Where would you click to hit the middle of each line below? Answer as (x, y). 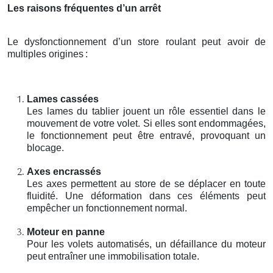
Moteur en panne (66, 232)
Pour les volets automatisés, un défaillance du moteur (146, 244)
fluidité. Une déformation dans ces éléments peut (146, 196)
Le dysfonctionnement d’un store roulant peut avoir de (136, 41)
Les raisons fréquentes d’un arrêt (84, 8)
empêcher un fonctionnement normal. (107, 208)
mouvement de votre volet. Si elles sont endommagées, (146, 123)
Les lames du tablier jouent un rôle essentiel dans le (146, 111)
